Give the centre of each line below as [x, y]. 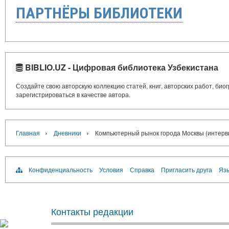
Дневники [67, 132]
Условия [111, 169]
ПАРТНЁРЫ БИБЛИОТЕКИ [99, 13]
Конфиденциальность [61, 169]
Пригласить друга [187, 169]
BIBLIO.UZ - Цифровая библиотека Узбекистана [121, 67]
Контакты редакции [92, 211]
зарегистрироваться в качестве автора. [73, 94]
